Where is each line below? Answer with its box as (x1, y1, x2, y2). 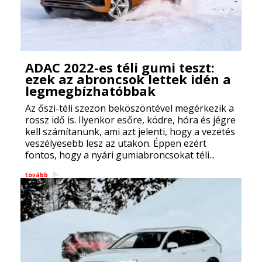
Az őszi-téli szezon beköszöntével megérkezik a (25, 102, 234, 115)
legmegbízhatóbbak (25, 82, 156, 99)
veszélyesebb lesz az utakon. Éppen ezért (25, 137, 206, 150)
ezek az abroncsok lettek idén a (25, 70, 231, 88)
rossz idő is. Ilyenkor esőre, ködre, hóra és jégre (25, 113, 236, 126)
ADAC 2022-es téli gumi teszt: (25, 58, 215, 76)
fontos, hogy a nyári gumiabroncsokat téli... (25, 149, 215, 161)
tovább (25, 170, 48, 179)
